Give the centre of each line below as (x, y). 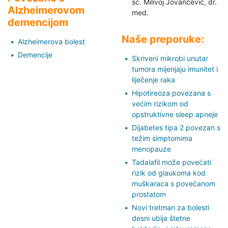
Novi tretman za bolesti (170, 207)
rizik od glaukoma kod (169, 173)
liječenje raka (153, 79)
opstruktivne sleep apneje (175, 114)
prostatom (149, 194)
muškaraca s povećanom (174, 183)
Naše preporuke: (163, 39)
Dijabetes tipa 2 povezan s (176, 127)
